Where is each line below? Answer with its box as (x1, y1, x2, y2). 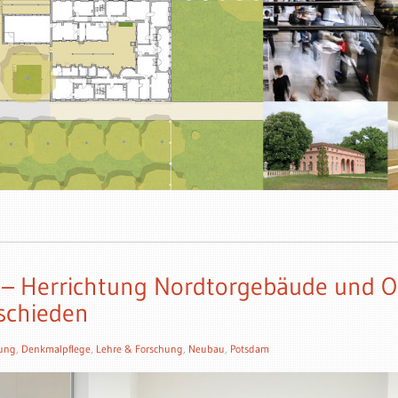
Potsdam (230, 342, 269, 355)
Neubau (188, 342, 225, 355)
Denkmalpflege (21, 342, 91, 355)
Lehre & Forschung (96, 342, 183, 355)
